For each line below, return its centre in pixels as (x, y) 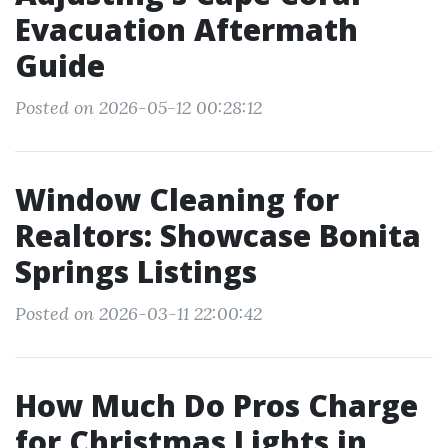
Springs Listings (136, 271)
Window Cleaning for (177, 199)
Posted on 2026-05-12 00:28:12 (138, 107)
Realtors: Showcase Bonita (218, 235)
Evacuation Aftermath (186, 29)
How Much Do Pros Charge (216, 405)
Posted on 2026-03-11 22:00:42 (138, 313)
